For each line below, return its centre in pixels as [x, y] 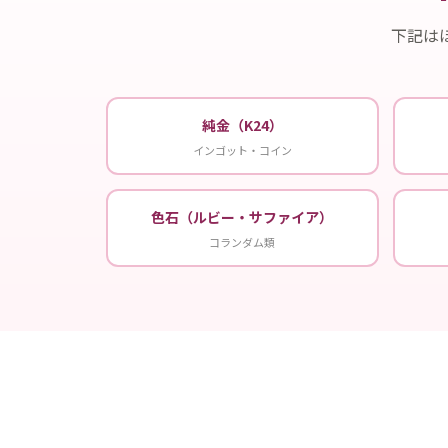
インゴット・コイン [242, 149]
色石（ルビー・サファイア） [242, 216]
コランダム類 [242, 241]
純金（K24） [242, 124]
